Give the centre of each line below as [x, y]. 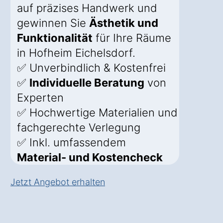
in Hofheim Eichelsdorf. [76, 53]
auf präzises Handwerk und [87, 8]
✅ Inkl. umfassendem [71, 143]
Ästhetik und [124, 23]
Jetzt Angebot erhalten [58, 182]
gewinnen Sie [53, 23]
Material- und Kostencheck [90, 158]
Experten [40, 98]
